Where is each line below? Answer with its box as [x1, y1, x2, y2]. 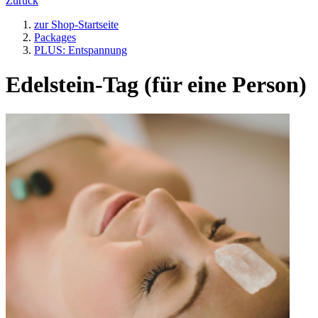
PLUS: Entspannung [34, 43, 127, 56]
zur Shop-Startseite [34, 18, 119, 31]
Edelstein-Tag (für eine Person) [6, 72, 307, 98]
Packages [34, 31, 76, 43]
